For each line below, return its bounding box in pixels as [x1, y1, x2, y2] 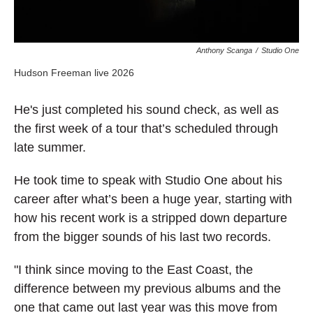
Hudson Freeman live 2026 [14, 67, 134, 78]
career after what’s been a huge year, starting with [14, 192, 292, 206]
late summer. [14, 140, 86, 154]
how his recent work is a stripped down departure [14, 211, 287, 225]
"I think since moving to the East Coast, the [14, 263, 253, 277]
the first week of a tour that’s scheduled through [14, 122, 278, 136]
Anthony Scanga [196, 46, 252, 54]
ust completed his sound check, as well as [45, 103, 279, 117]
